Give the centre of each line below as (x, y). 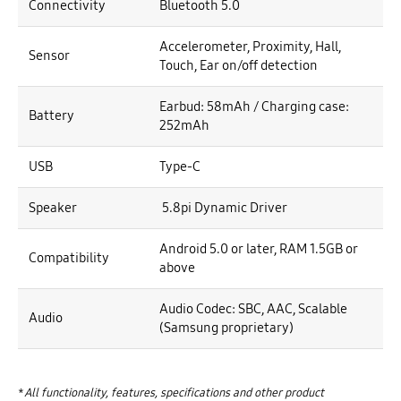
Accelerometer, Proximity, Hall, (250, 46)
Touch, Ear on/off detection (239, 65)
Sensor (49, 55)
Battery (51, 115)
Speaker (53, 207)
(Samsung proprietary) (226, 327)
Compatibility (69, 257)
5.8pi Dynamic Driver (223, 207)
